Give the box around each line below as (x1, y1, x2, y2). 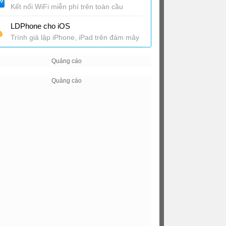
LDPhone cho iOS (11, 22, 70, 30)
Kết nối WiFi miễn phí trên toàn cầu (11, 3, 123, 11)
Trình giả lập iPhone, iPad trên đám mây (11, 33, 139, 41)
